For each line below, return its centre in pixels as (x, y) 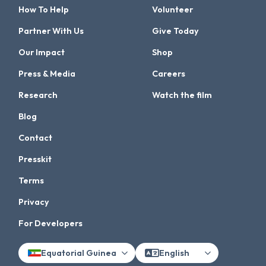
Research (38, 95)
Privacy (34, 202)
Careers (169, 74)
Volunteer (173, 10)
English (175, 253)
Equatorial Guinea (79, 253)
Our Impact (42, 53)
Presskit (35, 159)
